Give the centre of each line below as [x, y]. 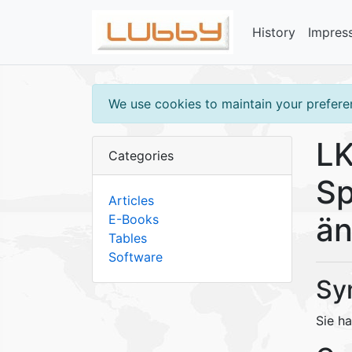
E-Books [134, 220]
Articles [131, 201]
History [274, 33]
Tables [128, 238]
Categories [141, 156]
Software [136, 257]
